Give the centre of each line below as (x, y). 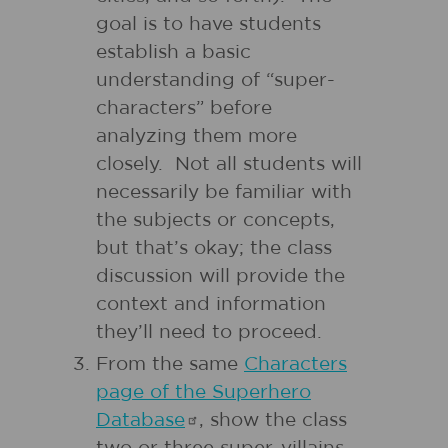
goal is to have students (208, 24)
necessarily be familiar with (224, 192)
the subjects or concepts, (215, 220)
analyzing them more (196, 136)
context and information (211, 304)
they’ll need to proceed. (209, 332)
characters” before (184, 108)
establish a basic (173, 52)
